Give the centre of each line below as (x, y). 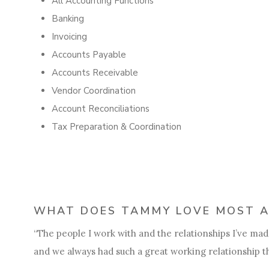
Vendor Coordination (94, 91)
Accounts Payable (89, 55)
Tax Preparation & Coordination (116, 127)
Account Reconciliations (101, 109)
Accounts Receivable (95, 73)
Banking (68, 19)
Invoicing (69, 37)
